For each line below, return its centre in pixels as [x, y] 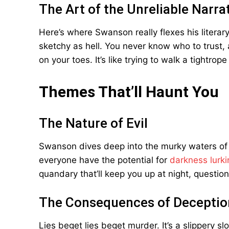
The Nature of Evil [93, 123]
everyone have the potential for [104, 160]
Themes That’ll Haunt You [129, 92]
